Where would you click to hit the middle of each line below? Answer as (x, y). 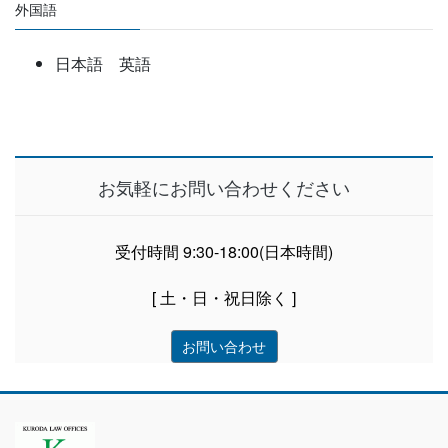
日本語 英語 (103, 64)
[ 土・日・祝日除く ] (224, 297)
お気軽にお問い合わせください (224, 187)
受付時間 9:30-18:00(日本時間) (224, 251)
